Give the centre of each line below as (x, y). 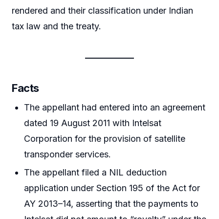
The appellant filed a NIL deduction (96, 173)
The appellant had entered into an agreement (115, 107)
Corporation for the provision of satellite (105, 138)
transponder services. (68, 154)
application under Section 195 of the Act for (112, 188)
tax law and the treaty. (56, 26)
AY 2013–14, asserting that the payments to (111, 204)
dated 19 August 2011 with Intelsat (93, 123)
